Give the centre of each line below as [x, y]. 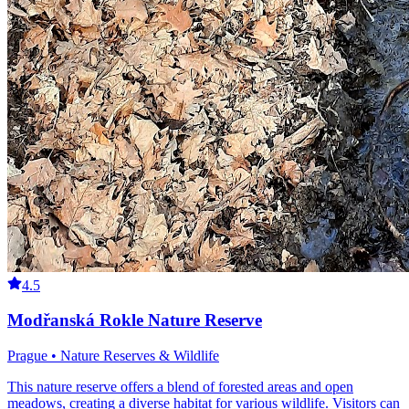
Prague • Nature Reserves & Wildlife [113, 356]
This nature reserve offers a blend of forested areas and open [180, 387]
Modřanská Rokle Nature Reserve [135, 320]
